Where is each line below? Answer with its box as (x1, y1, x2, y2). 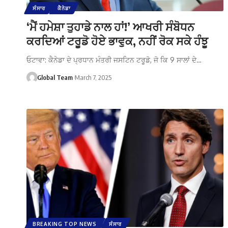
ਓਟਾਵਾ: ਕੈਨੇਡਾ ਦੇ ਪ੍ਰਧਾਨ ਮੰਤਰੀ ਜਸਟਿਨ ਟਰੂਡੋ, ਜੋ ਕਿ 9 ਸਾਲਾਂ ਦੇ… (26, 55, 202, 64)
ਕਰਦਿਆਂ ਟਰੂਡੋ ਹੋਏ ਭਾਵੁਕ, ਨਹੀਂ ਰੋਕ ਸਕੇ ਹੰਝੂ (26, 33, 208, 48)
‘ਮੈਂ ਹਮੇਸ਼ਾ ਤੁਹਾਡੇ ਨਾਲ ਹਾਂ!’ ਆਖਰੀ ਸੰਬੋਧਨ (26, 19, 194, 34)
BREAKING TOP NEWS (33, 220, 97, 227)
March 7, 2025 (74, 73, 111, 81)
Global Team (37, 73, 73, 81)
